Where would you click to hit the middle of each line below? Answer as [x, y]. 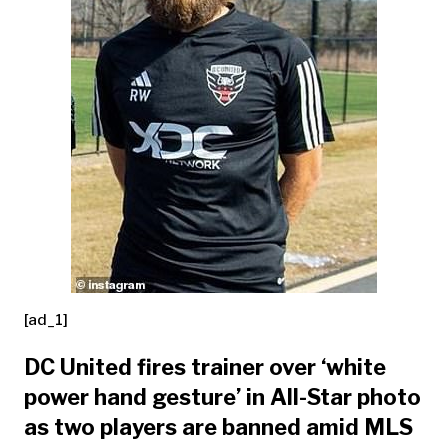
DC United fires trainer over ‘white [205, 366]
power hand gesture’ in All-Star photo [222, 396]
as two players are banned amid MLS [218, 426]
